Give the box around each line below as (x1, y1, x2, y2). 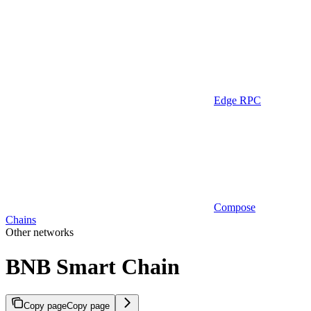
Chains (6, 214, 36, 226)
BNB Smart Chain (6, 253, 180, 279)
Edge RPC (214, 94, 261, 107)
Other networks (6, 226, 74, 239)
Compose (214, 201, 255, 214)
